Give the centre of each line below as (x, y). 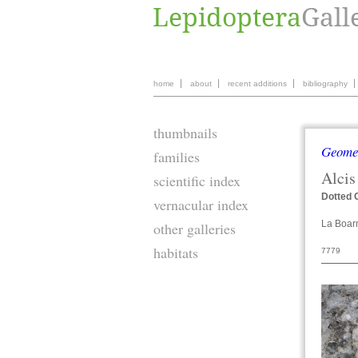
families (177, 157)
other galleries (195, 229)
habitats (176, 253)
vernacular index (201, 205)
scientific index (197, 181)
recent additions (257, 84)
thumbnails (185, 133)
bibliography (325, 84)
